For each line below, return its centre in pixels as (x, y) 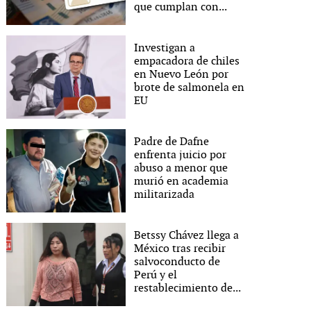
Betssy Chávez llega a (187, 235)
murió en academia (182, 181)
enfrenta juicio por (180, 155)
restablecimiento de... (188, 288)
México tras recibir (180, 249)
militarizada (165, 194)
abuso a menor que (181, 168)
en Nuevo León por (182, 74)
